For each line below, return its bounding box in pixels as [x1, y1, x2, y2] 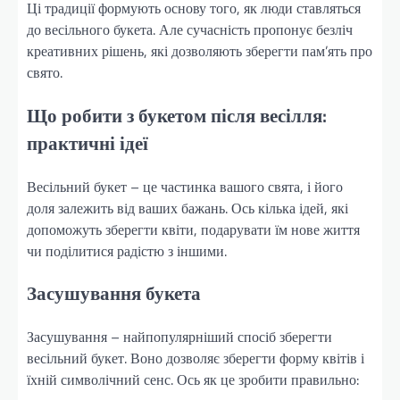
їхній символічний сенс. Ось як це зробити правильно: [27, 369, 359, 391]
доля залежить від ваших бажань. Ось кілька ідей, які [27, 196, 348, 219]
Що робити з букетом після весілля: [27, 100, 327, 129]
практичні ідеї [27, 128, 148, 157]
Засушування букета [27, 279, 201, 308]
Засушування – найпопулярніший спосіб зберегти [27, 326, 332, 348]
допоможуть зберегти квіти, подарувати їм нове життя [27, 218, 360, 240]
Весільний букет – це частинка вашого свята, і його [27, 175, 343, 197]
